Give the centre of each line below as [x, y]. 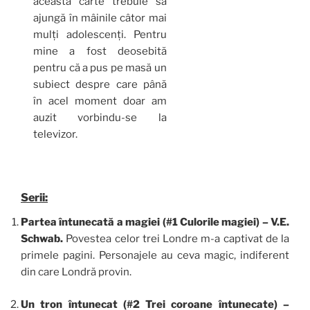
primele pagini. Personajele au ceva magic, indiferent [155, 256]
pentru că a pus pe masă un [100, 68]
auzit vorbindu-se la [100, 118]
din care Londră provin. [76, 272]
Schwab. [42, 239]
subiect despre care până [100, 85]
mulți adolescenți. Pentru [100, 35]
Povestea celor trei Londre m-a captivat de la [176, 239]
